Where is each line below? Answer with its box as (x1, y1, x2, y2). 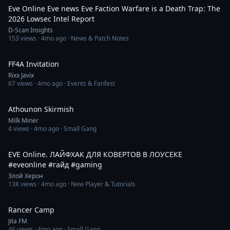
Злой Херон (8, 171, 43, 180)
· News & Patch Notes (66, 34, 129, 43)
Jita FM (8, 217, 27, 225)
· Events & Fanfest (63, 79, 115, 88)
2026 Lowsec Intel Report (8, 14, 94, 24)
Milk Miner (8, 116, 39, 125)
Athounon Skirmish (8, 104, 74, 114)
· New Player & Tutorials (66, 180, 136, 188)
